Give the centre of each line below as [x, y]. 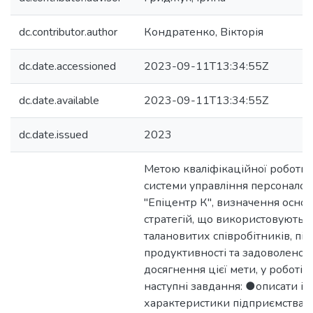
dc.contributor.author [68, 32]
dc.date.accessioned [67, 66]
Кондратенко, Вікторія [204, 32]
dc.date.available [59, 101]
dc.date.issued [53, 135]
